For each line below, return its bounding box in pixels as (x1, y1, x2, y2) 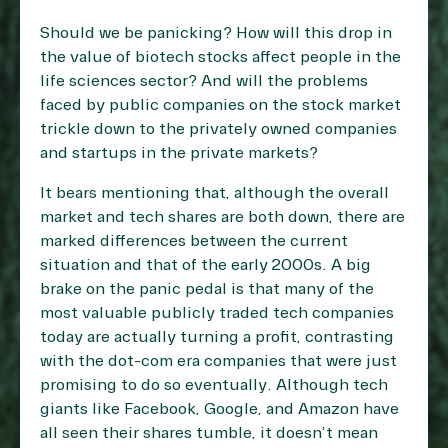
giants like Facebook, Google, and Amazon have (40, 399, 399, 420)
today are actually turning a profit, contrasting (40, 327, 394, 348)
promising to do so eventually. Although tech (40, 375, 388, 396)
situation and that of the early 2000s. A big (40, 255, 371, 276)
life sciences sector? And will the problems (40, 71, 368, 92)
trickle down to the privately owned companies (40, 119, 397, 140)
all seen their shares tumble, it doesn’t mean (40, 423, 378, 444)
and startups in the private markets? (40, 143, 318, 164)
